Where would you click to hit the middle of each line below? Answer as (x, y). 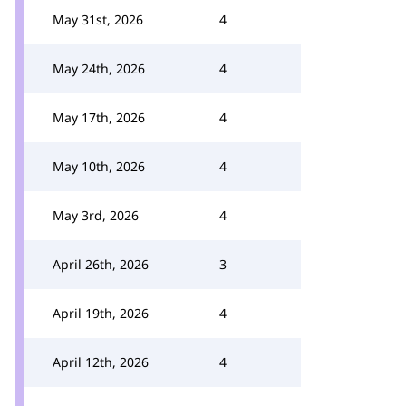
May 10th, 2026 (99, 166)
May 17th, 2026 (99, 117)
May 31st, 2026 (98, 19)
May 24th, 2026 (99, 68)
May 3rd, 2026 (96, 215)
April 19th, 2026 (101, 313)
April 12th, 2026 (101, 362)
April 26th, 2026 (101, 264)
